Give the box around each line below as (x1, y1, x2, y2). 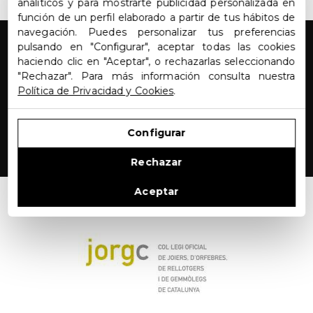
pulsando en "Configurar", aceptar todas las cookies (17, 40, 296, 53)
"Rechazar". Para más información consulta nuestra (17, 69, 296, 82)
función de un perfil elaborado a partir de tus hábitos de (17, 10, 296, 24)
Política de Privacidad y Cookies (17, 84, 174, 97)
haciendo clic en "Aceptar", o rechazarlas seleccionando (17, 54, 296, 68)
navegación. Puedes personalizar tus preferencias (17, 25, 296, 38)
